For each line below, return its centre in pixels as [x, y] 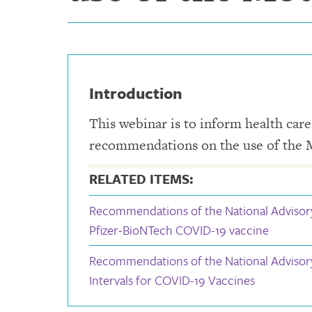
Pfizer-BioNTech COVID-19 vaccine [179, 230]
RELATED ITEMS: [141, 178]
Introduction [136, 93]
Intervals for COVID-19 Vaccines [172, 280]
